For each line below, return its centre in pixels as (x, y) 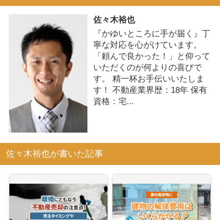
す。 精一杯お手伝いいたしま (149, 79)
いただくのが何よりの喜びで (147, 67)
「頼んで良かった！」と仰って (151, 56)
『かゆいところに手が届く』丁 (151, 33)
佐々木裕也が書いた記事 (54, 154)
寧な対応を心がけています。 (147, 45)
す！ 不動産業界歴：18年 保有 (150, 90)
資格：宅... (113, 101)
